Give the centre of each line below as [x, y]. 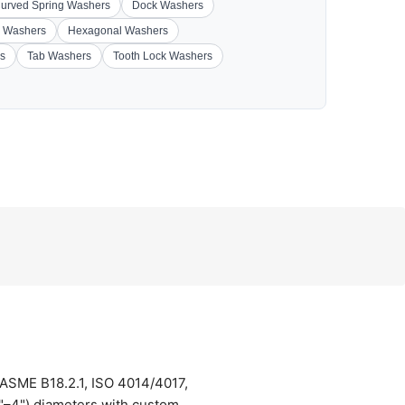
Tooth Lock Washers [163, 56]
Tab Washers [59, 56]
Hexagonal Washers [118, 31]
